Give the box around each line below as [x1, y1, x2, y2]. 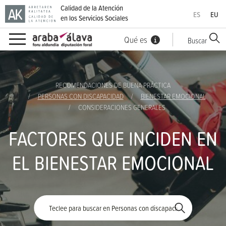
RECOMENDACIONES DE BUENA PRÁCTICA [55, 79, 171, 91]
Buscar [187, 34, 207, 46]
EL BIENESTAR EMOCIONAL [12, 148, 214, 178]
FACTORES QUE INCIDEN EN [9, 124, 217, 154]
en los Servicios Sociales [61, 12, 128, 24]
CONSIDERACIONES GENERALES [78, 101, 165, 113]
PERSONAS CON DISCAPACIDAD [37, 90, 124, 102]
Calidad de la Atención [61, 2, 123, 14]
